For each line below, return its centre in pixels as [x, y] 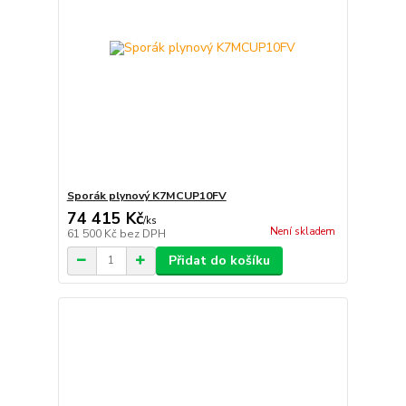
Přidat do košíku [219, 260]
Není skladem [302, 231]
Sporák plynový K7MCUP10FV [146, 195]
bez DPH [142, 233]
